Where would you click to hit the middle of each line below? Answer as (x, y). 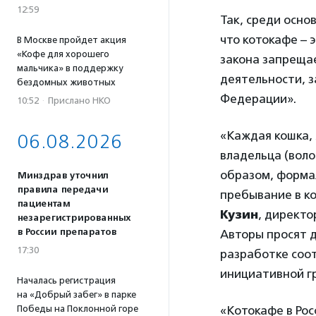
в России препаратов (67, 232)
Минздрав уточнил (63, 176)
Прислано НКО (79, 101)
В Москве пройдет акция (72, 40)
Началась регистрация (66, 280)
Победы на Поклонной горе (78, 309)
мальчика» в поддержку (70, 68)
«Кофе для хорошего (63, 54)
